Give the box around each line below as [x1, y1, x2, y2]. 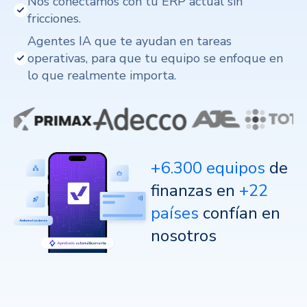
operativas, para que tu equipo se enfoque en [27, 49, 283, 66]
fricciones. [27, 10, 81, 27]
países [151, 202, 204, 225]
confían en [203, 202, 281, 225]
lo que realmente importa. [27, 66, 176, 84]
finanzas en [151, 180, 240, 202]
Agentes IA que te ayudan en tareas [27, 32, 232, 49]
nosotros [151, 225, 217, 247]
